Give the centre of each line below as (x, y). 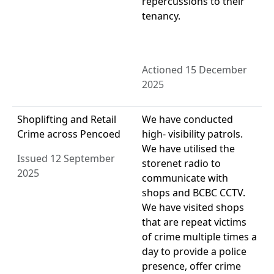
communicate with (185, 178)
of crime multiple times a (199, 237)
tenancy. (161, 16)
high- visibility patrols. (192, 134)
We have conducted (187, 120)
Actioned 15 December (194, 70)
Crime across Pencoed (69, 134)
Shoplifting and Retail (67, 120)
